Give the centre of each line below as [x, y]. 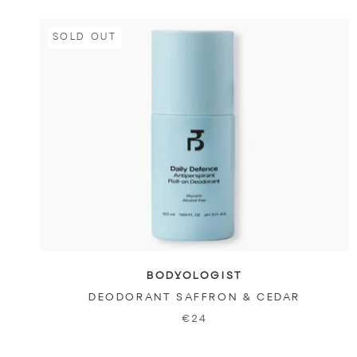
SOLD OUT [85, 37]
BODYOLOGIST [194, 276]
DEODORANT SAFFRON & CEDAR [194, 297]
